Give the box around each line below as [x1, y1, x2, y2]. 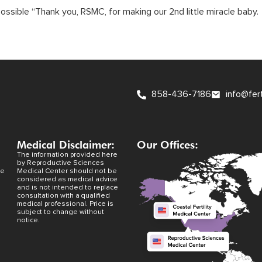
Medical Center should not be [17, 168, 118, 175]
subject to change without [17, 209, 105, 216]
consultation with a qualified [17, 192, 111, 199]
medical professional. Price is [17, 201, 114, 208]
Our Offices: [137, 139, 198, 151]
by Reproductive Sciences [17, 160, 105, 167]
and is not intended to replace [17, 184, 119, 191]
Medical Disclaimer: [17, 139, 115, 151]
